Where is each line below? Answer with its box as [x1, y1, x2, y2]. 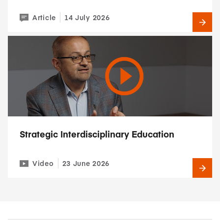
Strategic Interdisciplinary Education [20, 128, 174, 140]
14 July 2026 [64, 12, 110, 22]
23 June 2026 [62, 158, 110, 168]
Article [32, 12, 56, 22]
